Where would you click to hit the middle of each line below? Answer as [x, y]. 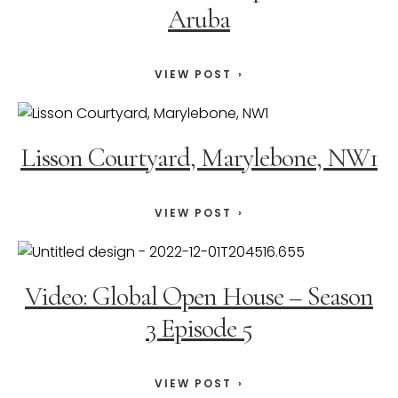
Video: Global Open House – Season [199, 297]
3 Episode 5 [199, 329]
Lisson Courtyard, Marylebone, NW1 [199, 158]
